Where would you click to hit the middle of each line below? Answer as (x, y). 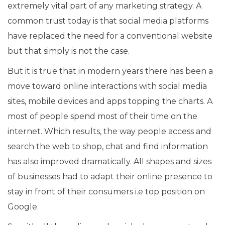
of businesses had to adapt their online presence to (110, 176)
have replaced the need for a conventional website (110, 36)
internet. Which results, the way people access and (109, 131)
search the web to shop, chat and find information (108, 146)
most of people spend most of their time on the (102, 116)
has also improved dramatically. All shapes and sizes (109, 161)
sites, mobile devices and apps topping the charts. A (110, 101)
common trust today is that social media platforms (108, 21)
